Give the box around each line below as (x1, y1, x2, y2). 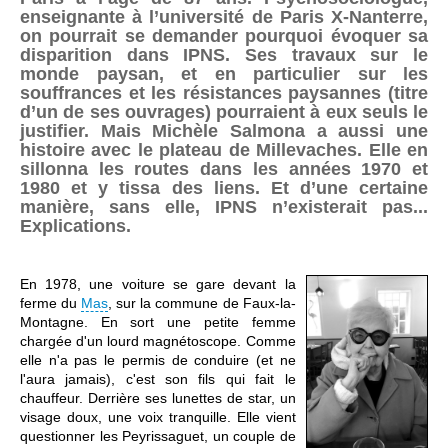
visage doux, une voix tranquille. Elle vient (20, 409, 296, 426)
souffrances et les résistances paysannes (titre (20, 83, 428, 104)
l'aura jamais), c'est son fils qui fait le (20, 371, 296, 388)
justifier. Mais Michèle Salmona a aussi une (20, 121, 428, 142)
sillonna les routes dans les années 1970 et (20, 159, 428, 180)
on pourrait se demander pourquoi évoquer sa (20, 26, 428, 47)
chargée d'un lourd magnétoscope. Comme (20, 333, 296, 350)
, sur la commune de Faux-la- (108, 295, 296, 312)
